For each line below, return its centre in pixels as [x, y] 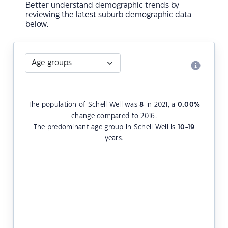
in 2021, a [161, 105]
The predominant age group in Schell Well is [105, 127]
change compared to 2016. [114, 116]
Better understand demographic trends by [102, 6]
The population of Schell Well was [84, 105]
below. [37, 25]
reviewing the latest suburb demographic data [108, 15]
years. [114, 139]
